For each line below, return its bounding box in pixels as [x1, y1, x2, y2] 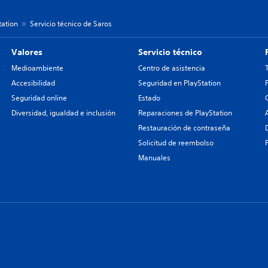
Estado [138, 93, 160, 103]
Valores [11, 47, 42, 58]
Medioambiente [11, 63, 63, 74]
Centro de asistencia [138, 63, 205, 74]
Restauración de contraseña [138, 123, 230, 133]
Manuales [138, 153, 170, 163]
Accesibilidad [11, 78, 55, 89]
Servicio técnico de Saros [30, 19, 112, 29]
